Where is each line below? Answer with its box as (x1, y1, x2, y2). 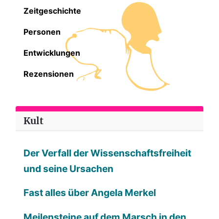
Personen (23, 26, 61, 37)
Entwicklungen (23, 47, 80, 58)
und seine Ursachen (23, 162, 113, 175)
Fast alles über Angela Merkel (23, 187, 156, 199)
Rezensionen (23, 68, 74, 79)
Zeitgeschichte (23, 5, 81, 16)
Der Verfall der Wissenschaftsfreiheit (23, 147, 191, 159)
